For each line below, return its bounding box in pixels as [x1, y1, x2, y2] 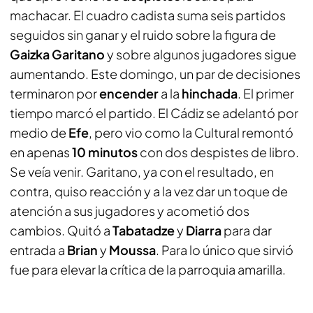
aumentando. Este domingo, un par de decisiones [10, 66, 300, 82]
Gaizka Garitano [10, 46, 105, 62]
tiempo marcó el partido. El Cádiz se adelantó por [10, 105, 298, 121]
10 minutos [72, 144, 138, 160]
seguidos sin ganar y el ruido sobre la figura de [10, 27, 276, 43]
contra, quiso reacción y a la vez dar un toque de [10, 183, 288, 199]
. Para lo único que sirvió [156, 242, 293, 258]
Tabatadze [112, 222, 175, 238]
